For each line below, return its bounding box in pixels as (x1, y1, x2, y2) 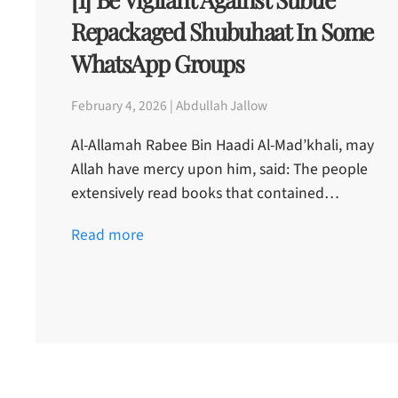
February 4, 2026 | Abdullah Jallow (71, 96, 267, 116)
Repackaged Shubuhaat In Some (71, 15, 374, 48)
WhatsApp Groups (71, 47, 244, 80)
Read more (71, 224, 144, 247)
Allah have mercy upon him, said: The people (71, 158, 368, 181)
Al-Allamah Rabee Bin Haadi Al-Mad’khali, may (71, 134, 374, 157)
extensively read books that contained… (71, 182, 339, 205)
